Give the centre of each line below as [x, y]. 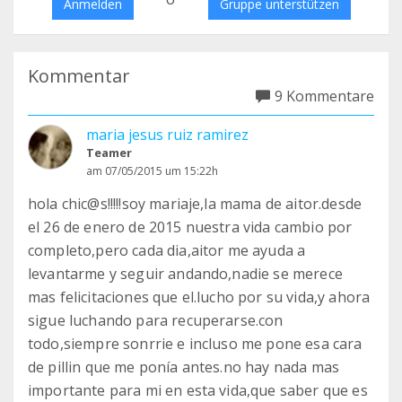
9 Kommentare [324, 96]
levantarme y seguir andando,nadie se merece [185, 274]
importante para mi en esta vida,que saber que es [198, 390]
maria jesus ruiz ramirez [167, 135]
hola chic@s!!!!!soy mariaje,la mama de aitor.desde [195, 204]
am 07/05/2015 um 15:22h [152, 171]
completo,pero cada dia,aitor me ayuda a [167, 250]
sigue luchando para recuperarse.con [156, 320]
